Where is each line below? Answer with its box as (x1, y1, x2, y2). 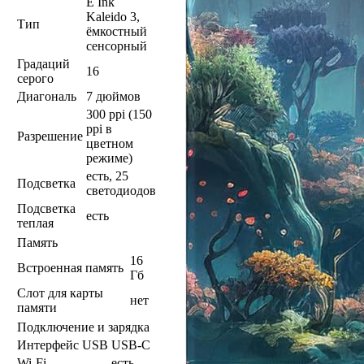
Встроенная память (17, 260, 123, 275)
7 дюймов (86, 89, 141, 103)
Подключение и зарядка (17, 319, 149, 334)
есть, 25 (86, 168, 128, 183)
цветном (86, 136, 133, 150)
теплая (17, 215, 54, 230)
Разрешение (17, 128, 83, 143)
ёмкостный (86, 24, 147, 38)
